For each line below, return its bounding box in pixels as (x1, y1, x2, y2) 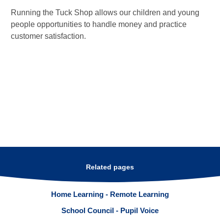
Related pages (86, 163, 134, 171)
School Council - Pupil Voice (61, 206, 159, 215)
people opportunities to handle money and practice (11, 20, 187, 29)
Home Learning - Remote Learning (51, 190, 169, 198)
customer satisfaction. (11, 32, 86, 41)
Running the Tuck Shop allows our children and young (11, 8, 200, 17)
